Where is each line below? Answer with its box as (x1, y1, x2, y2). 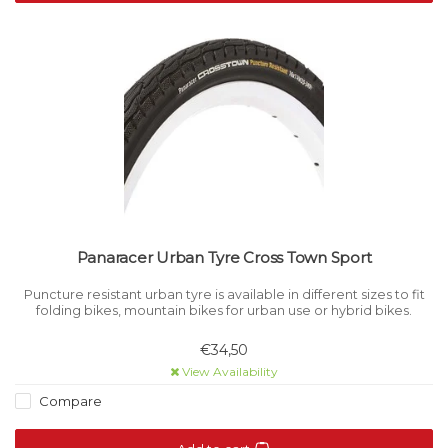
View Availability (179, 364, 278, 380)
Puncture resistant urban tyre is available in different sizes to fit (23, 287, 425, 303)
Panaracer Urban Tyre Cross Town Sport (76, 248, 372, 268)
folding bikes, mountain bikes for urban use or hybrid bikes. (36, 303, 412, 319)
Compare (36, 393, 102, 410)
